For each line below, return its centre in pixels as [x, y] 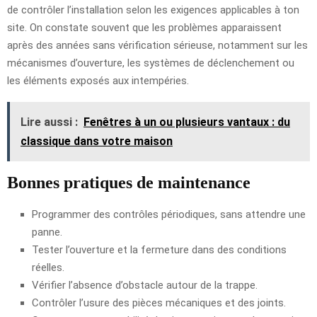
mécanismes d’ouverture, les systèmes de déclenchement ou [151, 63]
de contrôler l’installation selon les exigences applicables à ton [153, 10]
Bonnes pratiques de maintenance [129, 182]
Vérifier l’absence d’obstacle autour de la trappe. [145, 285]
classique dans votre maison [97, 141]
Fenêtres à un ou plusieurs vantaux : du [187, 122]
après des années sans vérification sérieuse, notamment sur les [157, 45]
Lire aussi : [49, 122]
